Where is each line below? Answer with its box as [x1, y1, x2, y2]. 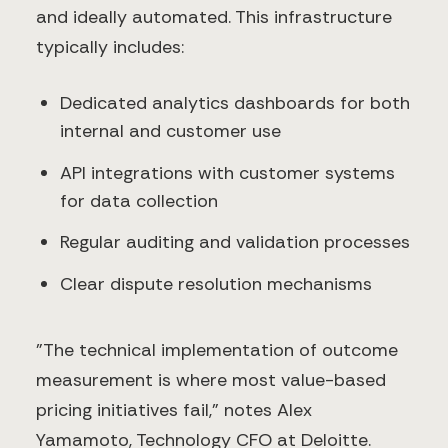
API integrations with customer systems [60, 160, 395, 185]
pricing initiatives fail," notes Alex [36, 398, 312, 423]
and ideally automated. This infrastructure [36, 5, 392, 30]
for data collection [60, 188, 218, 213]
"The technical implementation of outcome [36, 338, 398, 363]
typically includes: [36, 35, 184, 60]
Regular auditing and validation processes [60, 230, 410, 255]
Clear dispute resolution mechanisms [60, 271, 372, 296]
